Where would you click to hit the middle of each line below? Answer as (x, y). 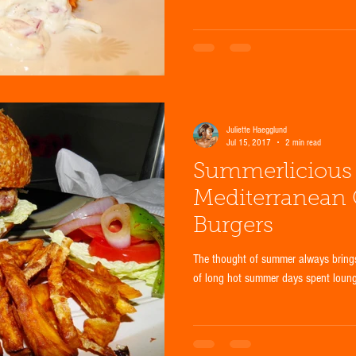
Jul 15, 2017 (249, 142)
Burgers (233, 226)
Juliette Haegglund (257, 130)
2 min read (303, 142)
